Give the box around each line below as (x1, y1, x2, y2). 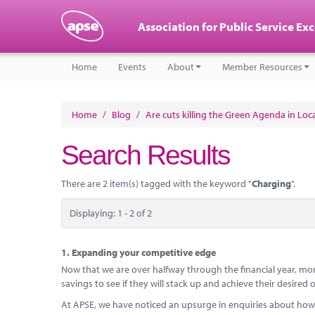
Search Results (61, 140, 230, 170)
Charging (252, 177, 291, 190)
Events (118, 60, 146, 73)
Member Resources (222, 60, 302, 73)
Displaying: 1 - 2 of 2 (69, 207, 152, 219)
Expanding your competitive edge (72, 246, 216, 259)
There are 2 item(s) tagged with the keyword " (61, 177, 252, 190)
